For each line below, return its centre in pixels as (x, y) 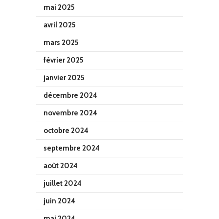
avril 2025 (60, 25)
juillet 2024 (63, 183)
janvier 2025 (64, 77)
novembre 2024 (70, 113)
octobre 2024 (66, 130)
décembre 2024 (70, 95)
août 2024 (61, 165)
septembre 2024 (72, 148)
